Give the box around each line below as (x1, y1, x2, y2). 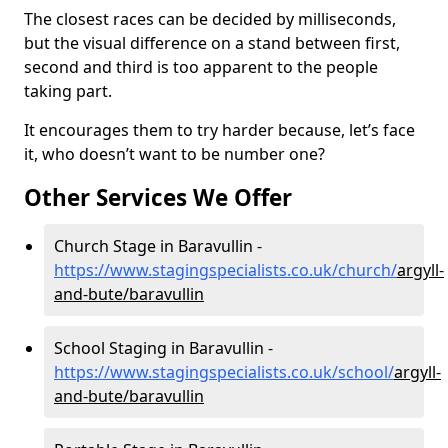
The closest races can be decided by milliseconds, (24, 7, 396, 30)
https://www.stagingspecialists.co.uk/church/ (54, 258, 397, 281)
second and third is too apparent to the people (24, 55, 378, 78)
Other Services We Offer (24, 181, 292, 213)
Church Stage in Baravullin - (54, 234, 262, 257)
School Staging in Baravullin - (54, 336, 273, 359)
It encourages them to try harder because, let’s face (24, 118, 415, 141)
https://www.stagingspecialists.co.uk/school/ (54, 360, 394, 383)
